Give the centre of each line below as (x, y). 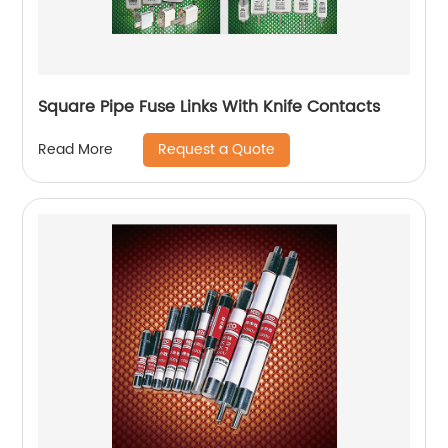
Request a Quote (217, 149)
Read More (76, 150)
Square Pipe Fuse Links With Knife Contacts (209, 106)
